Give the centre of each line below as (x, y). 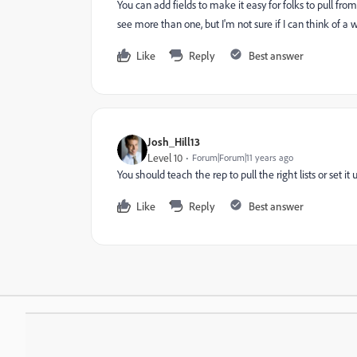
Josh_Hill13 (174, 141)
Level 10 (165, 158)
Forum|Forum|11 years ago (243, 157)
